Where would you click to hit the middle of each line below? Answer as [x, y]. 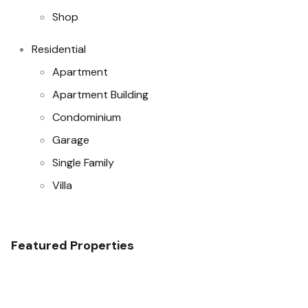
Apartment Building [100, 95]
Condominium [87, 117]
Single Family [83, 163]
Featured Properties [73, 245]
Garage [71, 140]
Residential [59, 49]
